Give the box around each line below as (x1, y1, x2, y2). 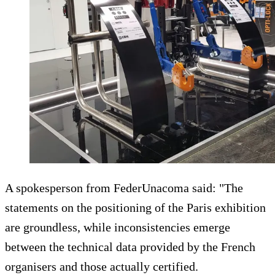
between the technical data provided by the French (5, 240, 255, 254)
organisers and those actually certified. (5, 260, 198, 274)
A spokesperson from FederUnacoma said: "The (5, 181, 243, 195)
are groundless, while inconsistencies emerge (5, 220, 230, 234)
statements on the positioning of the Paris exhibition (5, 201, 266, 215)
